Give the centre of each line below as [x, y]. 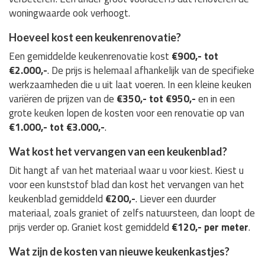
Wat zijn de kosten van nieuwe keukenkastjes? [119, 252]
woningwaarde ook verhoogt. [70, 13]
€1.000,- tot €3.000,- [57, 127]
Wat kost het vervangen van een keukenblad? [118, 152]
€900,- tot [195, 56]
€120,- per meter [210, 227]
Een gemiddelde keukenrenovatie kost [90, 56]
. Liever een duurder [176, 199]
